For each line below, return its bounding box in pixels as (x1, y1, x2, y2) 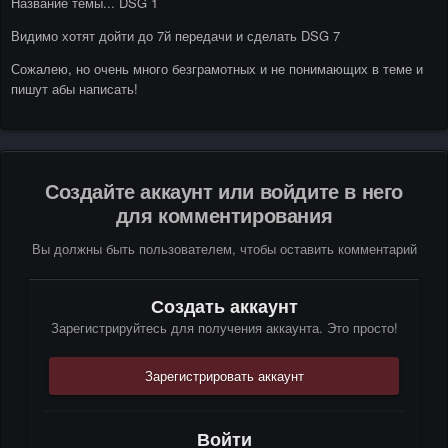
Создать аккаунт (150, 292, 298, 319)
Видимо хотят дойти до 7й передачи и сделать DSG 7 (11, 25, 340, 45)
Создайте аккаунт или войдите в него (44, 175, 403, 205)
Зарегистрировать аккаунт (144, 365, 304, 385)
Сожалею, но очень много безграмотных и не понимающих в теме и (11, 58, 423, 78)
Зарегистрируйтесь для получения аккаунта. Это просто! (50, 317, 398, 337)
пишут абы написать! (11, 78, 142, 98)
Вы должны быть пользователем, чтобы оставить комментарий (31, 238, 417, 258)
